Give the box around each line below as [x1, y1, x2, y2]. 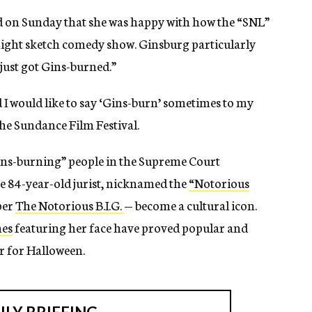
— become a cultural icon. [124, 196, 257, 214]
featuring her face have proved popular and [13, 218, 248, 237]
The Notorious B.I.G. [15, 196, 124, 214]
